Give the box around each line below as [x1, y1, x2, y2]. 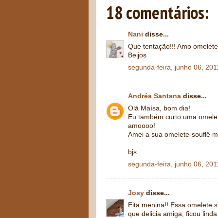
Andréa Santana [128, 92, 181, 100]
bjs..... [128, 148, 146, 156]
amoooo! [128, 122, 155, 129]
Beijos [128, 51, 146, 59]
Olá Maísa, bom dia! [128, 104, 190, 112]
